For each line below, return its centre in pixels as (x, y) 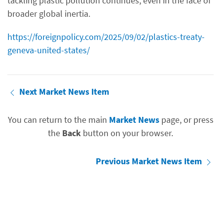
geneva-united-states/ (49, 50)
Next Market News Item (64, 92)
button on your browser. (127, 133)
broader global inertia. (49, 14)
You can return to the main (58, 120)
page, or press (186, 120)
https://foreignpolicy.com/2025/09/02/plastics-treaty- (106, 37)
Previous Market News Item (150, 161)
